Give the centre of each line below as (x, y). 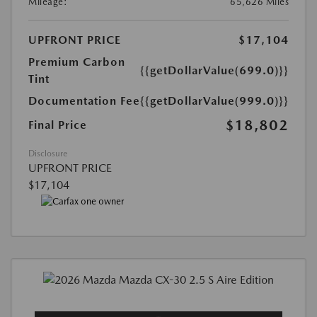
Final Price (58, 125)
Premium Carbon (77, 62)
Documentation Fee (84, 100)
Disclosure (48, 153)
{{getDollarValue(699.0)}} (214, 70)
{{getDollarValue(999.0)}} (214, 100)
